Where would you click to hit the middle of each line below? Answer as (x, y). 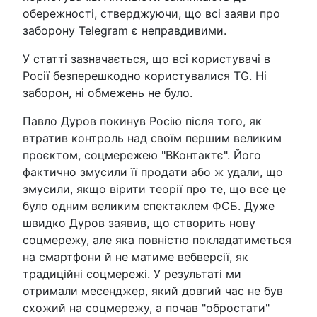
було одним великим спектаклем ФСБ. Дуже (149, 206)
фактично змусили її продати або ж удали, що (153, 172)
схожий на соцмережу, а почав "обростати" (146, 308)
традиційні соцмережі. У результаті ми (132, 274)
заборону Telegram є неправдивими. (125, 30)
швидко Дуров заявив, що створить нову (139, 223)
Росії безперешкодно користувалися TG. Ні (145, 76)
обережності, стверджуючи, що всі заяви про (151, 13)
